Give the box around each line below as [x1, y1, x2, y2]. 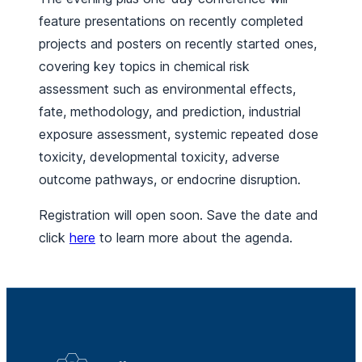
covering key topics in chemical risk [39, 58, 250, 75]
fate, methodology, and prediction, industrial [39, 103, 301, 120]
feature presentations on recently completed [39, 13, 304, 30]
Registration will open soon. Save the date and [39, 207, 318, 224]
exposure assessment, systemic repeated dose [39, 126, 318, 143]
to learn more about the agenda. [95, 229, 293, 246]
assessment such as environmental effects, [39, 81, 296, 98]
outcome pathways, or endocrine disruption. [39, 171, 301, 188]
